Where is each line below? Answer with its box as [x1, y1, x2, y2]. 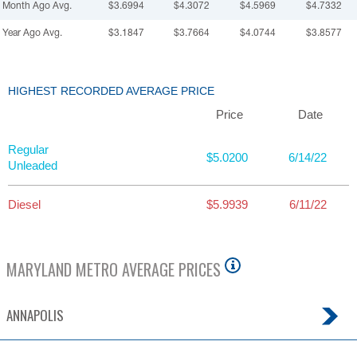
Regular [8, 143, 49, 157]
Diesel [8, 198, 41, 212]
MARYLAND [6, 257, 72, 282]
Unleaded [8, 159, 57, 173]
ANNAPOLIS [6, 305, 64, 326]
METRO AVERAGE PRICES [72, 257, 221, 282]
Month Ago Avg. [2, 2, 72, 11]
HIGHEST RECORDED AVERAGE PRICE [8, 84, 214, 98]
